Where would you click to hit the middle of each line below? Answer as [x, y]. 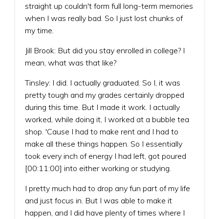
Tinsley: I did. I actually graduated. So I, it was [103, 82]
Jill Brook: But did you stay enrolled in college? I [105, 50]
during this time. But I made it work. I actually [102, 107]
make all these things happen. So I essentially [104, 143]
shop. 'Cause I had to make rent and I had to [102, 131]
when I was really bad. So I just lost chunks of [104, 18]
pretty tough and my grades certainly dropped [105, 95]
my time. [39, 30]
